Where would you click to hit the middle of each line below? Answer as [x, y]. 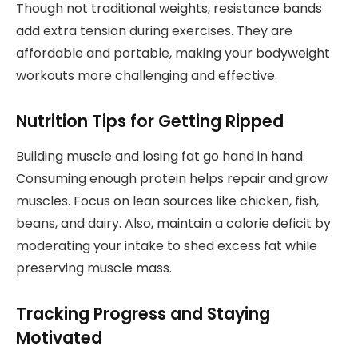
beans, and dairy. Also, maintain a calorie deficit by [173, 224]
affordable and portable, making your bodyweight [173, 54]
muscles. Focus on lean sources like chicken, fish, [167, 201]
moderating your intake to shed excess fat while [167, 246]
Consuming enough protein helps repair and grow [172, 179]
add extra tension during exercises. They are [154, 31]
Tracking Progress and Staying [143, 314]
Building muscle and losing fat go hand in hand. [161, 157]
